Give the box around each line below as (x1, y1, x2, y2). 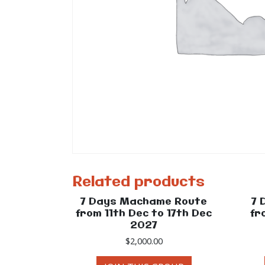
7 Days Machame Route (80, 194, 208, 209)
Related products (72, 172, 205, 192)
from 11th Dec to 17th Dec (76, 206, 212, 221)
